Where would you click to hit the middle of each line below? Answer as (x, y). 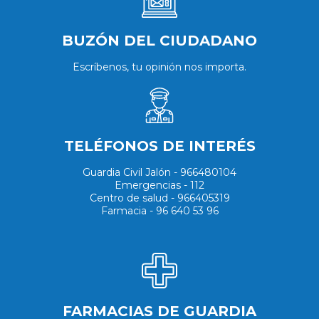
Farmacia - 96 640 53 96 (159, 211)
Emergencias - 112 (159, 185)
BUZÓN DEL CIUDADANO (159, 41)
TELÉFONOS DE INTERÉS (159, 146)
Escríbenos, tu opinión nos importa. (159, 67)
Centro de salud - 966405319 (159, 198)
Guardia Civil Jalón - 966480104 (159, 173)
